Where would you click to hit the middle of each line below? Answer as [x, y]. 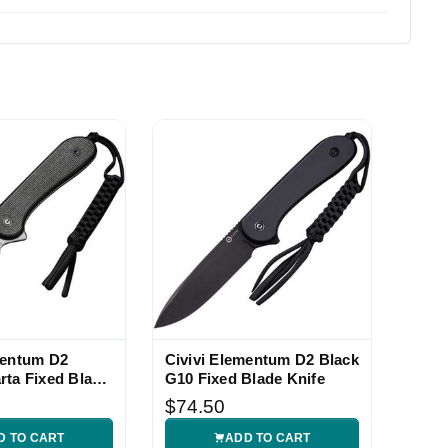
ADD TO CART [268, 437]
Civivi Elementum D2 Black [261, 359]
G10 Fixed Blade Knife [244, 378]
